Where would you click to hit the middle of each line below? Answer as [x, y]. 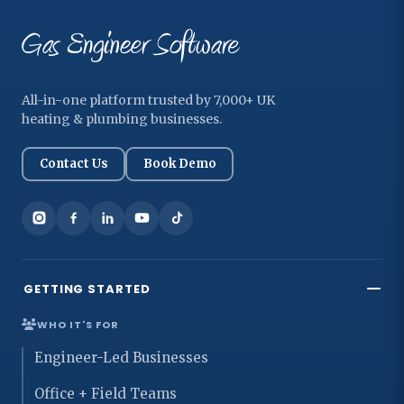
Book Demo [179, 164]
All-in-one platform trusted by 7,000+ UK [148, 100]
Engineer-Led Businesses [121, 357]
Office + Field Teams [106, 393]
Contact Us [73, 164]
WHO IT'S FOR [78, 324]
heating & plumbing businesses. [122, 119]
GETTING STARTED [87, 289]
